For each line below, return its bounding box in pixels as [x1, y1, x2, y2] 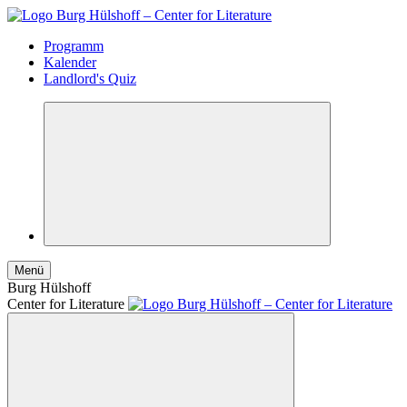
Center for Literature [7, 296, 124, 312]
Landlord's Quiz [44, 71, 136, 86]
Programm [44, 38, 104, 54]
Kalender [44, 55, 96, 70]
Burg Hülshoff [7, 280, 91, 295]
